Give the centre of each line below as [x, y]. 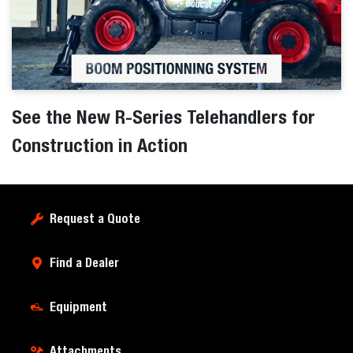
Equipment [78, 307]
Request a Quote [95, 218]
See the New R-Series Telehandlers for [163, 116]
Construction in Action [100, 145]
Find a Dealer [84, 262]
